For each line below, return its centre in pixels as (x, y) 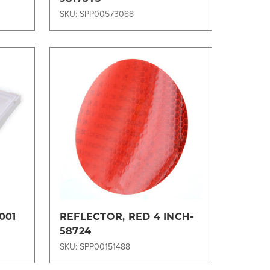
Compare (138, 140)
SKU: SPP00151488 (95, 247)
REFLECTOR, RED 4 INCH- (127, 216)
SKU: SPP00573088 (96, 14)
